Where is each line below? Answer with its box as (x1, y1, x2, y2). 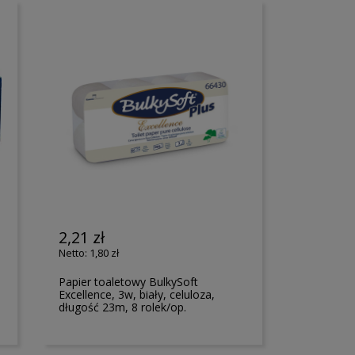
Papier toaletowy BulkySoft (59, 273, 199, 289)
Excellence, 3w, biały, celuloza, (59, 286, 216, 302)
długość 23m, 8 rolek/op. (59, 299, 187, 315)
